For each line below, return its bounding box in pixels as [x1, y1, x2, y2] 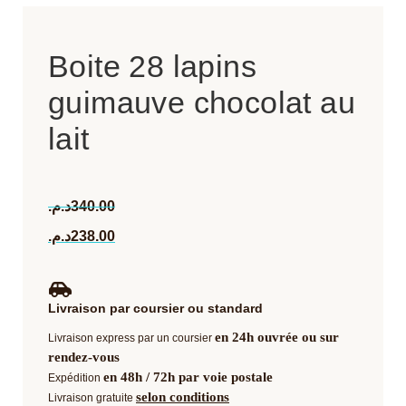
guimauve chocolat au [48, 85, 355, 121]
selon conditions [136, 389, 229, 404]
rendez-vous [48, 349, 120, 364]
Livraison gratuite [48, 391, 136, 404]
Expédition [48, 371, 103, 384]
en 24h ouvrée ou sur [215, 329, 339, 344]
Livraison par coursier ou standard [48, 300, 263, 315]
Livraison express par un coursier [48, 331, 215, 344]
